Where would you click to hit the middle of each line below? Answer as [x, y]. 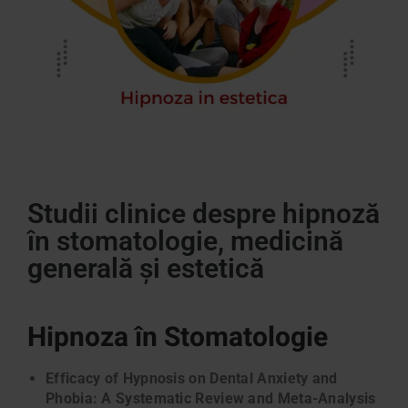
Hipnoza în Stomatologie [178, 338]
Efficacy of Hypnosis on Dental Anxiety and [192, 379]
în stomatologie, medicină [185, 241]
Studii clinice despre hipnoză [204, 214]
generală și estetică [146, 269]
